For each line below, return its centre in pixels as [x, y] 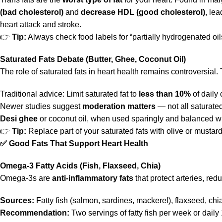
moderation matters [119, 106]
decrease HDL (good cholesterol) [143, 12]
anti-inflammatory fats [93, 178]
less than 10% [165, 94]
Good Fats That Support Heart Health [78, 143]
